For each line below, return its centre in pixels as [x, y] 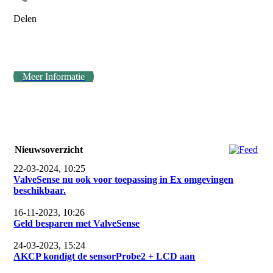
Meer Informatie [54, 76]
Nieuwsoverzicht [49, 150]
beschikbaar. [40, 190]
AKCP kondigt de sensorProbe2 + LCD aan [105, 256]
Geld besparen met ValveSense [77, 223]
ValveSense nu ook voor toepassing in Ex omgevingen [124, 179]
